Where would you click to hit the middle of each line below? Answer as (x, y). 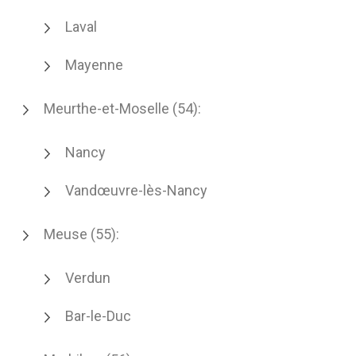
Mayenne (94, 65)
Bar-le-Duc (98, 316)
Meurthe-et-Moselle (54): (122, 108)
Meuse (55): (81, 234)
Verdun (88, 278)
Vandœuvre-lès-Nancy (136, 190)
